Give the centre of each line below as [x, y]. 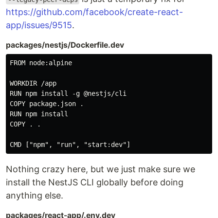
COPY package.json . [47, 104]
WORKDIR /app [33, 83]
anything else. [35, 196]
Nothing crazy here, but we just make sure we [100, 169]
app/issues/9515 [39, 25]
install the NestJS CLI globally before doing [95, 182]
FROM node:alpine [41, 63]
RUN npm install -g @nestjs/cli [68, 94]
